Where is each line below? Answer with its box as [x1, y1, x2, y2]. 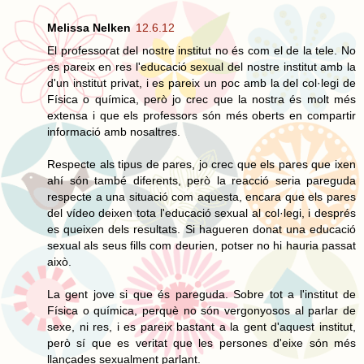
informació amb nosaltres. [47, 124, 180, 138]
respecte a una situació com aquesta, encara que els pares [47, 189, 356, 203]
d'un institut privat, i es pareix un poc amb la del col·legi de [47, 76, 356, 89]
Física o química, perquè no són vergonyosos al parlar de [47, 303, 356, 317]
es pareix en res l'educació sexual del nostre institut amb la [47, 59, 356, 73]
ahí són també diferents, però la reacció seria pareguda [47, 173, 356, 187]
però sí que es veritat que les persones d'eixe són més [47, 336, 356, 349]
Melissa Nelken [47, 20, 131, 34]
